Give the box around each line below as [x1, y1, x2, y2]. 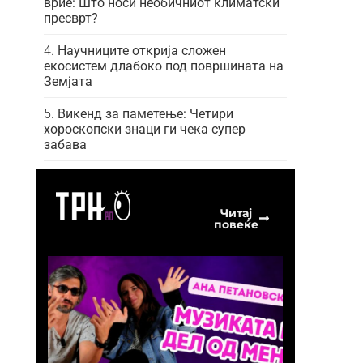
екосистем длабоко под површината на [44, 58, 284, 74]
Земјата [44, 73, 92, 89]
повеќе [213, 216, 258, 232]
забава [44, 136, 87, 152]
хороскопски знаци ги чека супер [44, 121, 246, 137]
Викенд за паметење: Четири [58, 105, 233, 122]
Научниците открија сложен [58, 42, 226, 58]
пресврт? [44, 10, 98, 26]
